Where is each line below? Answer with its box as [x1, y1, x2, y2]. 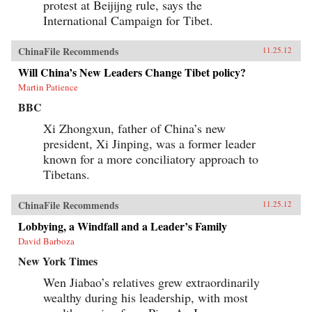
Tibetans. [43, 166, 90, 183]
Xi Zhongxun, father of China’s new [43, 120, 226, 137]
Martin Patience [18, 81, 78, 94]
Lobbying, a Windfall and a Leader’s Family [18, 218, 227, 235]
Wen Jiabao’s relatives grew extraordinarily [43, 274, 260, 291]
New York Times [18, 253, 97, 270]
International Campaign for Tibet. [43, 12, 213, 29]
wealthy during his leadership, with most [43, 289, 248, 306]
